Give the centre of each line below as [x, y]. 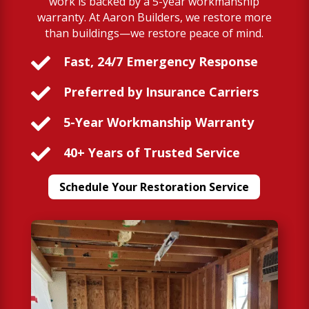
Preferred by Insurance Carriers [161, 91]
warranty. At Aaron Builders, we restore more [154, 17]
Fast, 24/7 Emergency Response [160, 61]
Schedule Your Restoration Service [154, 187]
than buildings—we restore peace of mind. [154, 33]
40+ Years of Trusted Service [151, 152]
